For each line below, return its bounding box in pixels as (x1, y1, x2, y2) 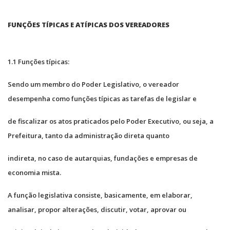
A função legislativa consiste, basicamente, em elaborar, (8, 190, 193, 200)
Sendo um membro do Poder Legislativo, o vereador (8, 79, 179, 89)
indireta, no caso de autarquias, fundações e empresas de (8, 153, 198, 163)
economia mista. (8, 167, 61, 177)
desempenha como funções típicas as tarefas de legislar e (8, 93, 197, 103)
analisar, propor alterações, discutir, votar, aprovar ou (8, 204, 186, 214)
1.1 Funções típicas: (8, 56, 69, 66)
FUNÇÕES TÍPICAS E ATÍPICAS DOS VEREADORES (8, 20, 169, 29)
